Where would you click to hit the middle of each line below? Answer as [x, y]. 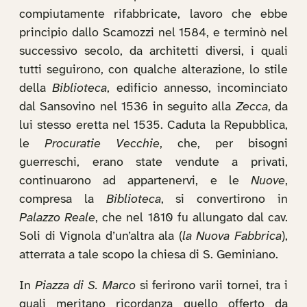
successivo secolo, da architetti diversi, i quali [153, 52]
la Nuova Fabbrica [232, 237]
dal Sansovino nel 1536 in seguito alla [127, 107]
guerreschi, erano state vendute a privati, [153, 163]
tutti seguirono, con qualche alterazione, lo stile [153, 70]
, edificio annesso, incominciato [197, 89]
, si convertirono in [224, 200]
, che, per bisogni [224, 144]
